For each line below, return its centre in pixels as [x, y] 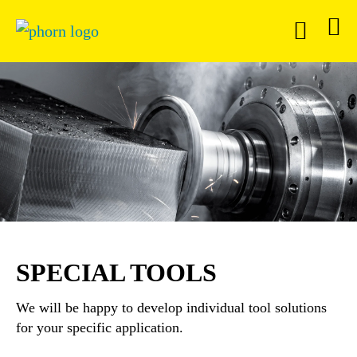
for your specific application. [100, 328]
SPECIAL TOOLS [116, 273]
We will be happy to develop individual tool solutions [171, 308]
